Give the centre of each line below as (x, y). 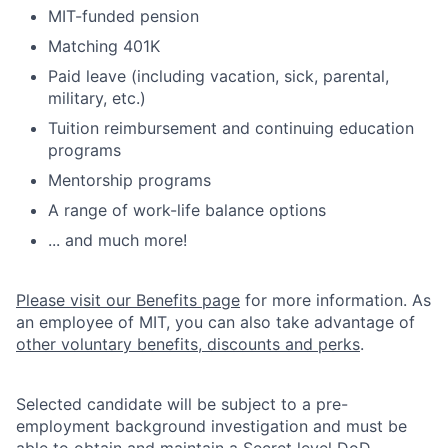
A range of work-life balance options (187, 209)
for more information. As (335, 299)
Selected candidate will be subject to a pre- (182, 403)
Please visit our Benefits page (128, 299)
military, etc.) (97, 97)
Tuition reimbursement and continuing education (231, 127)
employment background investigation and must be (211, 425)
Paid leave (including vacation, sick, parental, (218, 75)
